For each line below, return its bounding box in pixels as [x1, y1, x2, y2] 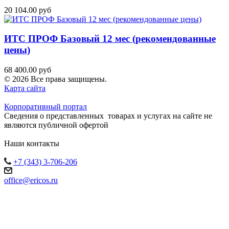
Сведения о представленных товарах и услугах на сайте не [4, 111, 212, 121]
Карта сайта [4, 84, 45, 93]
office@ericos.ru [4, 176, 58, 185]
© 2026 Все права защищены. [4, 75, 107, 84]
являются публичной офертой [4, 121, 108, 130]
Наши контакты [4, 139, 59, 148]
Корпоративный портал [4, 102, 87, 111]
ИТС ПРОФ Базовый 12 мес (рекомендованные [4, 33, 216, 44]
